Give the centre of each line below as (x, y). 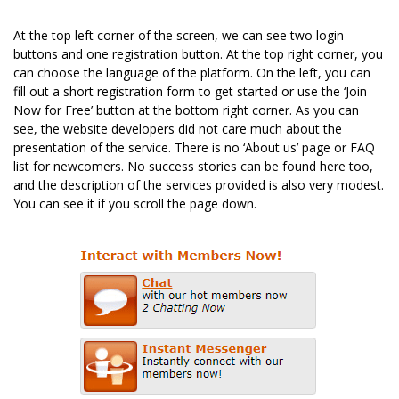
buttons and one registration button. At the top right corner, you (198, 54)
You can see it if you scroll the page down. (135, 204)
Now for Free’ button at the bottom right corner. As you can (186, 110)
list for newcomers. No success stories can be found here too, (193, 167)
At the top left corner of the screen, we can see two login (179, 36)
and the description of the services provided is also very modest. (199, 185)
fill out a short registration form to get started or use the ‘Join (190, 92)
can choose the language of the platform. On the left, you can (192, 73)
